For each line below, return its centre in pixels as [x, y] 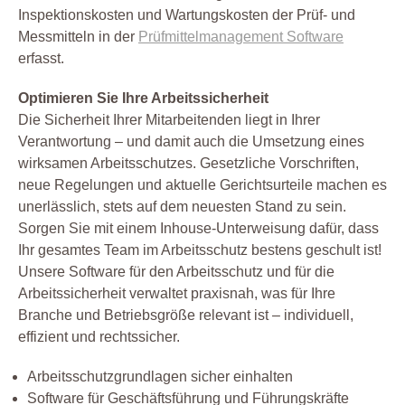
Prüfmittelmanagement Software [241, 36]
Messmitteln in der [78, 36]
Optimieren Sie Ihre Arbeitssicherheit [143, 98]
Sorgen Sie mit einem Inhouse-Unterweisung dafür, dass [198, 228]
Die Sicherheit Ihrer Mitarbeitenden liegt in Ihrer [169, 119]
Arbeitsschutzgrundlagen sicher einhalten [160, 376]
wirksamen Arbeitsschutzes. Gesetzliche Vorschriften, [188, 163]
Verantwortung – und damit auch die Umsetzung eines [191, 141]
